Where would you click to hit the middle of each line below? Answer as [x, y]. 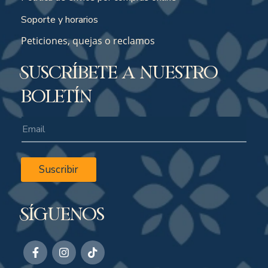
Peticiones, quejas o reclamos [88, 41]
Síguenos [63, 214]
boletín [57, 96]
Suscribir [59, 170]
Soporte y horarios [60, 20]
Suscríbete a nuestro [119, 72]
